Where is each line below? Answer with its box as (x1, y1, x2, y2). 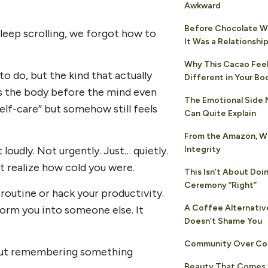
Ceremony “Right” (184, 179, 257, 190)
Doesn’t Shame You (184, 215, 262, 226)
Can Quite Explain (184, 108, 256, 118)
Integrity (184, 144, 221, 154)
